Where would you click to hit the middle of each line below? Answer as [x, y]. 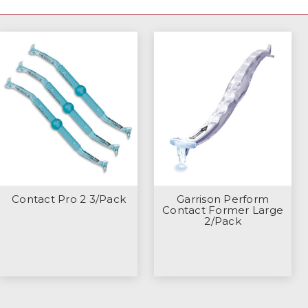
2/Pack [223, 221]
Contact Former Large [223, 210]
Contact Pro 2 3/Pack [69, 199]
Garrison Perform [223, 199]
